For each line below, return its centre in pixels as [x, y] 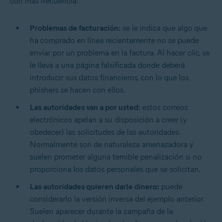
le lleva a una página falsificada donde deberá [107, 65]
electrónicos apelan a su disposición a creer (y [108, 120]
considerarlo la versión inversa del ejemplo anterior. [117, 199]
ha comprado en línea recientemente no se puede [114, 41]
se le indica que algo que [164, 28]
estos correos [164, 108]
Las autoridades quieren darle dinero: [94, 187]
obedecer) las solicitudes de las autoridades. [105, 132]
